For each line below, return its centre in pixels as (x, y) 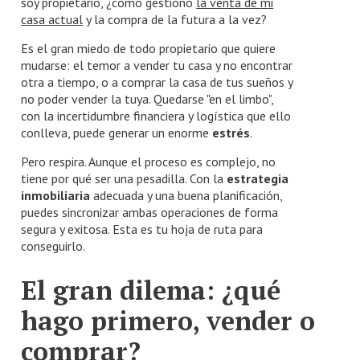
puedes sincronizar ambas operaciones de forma (150, 212)
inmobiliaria (56, 195)
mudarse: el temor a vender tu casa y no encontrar (157, 65)
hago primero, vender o (168, 320)
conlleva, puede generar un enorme (117, 132)
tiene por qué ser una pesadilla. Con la (124, 178)
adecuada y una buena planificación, (186, 195)
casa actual (52, 19)
